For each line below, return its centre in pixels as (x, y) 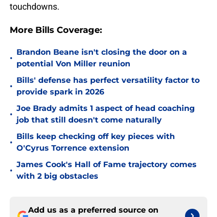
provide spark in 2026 (60, 92)
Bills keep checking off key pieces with (96, 137)
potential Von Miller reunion (73, 64)
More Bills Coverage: (56, 30)
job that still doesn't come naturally (89, 120)
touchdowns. (35, 7)
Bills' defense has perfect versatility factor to (108, 80)
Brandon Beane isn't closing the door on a (102, 52)
